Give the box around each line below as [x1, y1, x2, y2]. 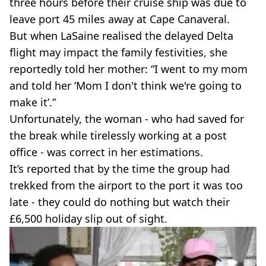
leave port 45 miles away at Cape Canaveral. [9, 12, 230, 26]
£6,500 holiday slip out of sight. [9, 211, 167, 226]
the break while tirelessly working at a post [9, 128, 227, 142]
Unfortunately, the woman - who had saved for [9, 112, 244, 126]
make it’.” [9, 95, 56, 109]
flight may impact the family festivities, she [9, 45, 227, 59]
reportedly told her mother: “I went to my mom [9, 62, 248, 76]
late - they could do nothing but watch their [9, 195, 230, 209]
